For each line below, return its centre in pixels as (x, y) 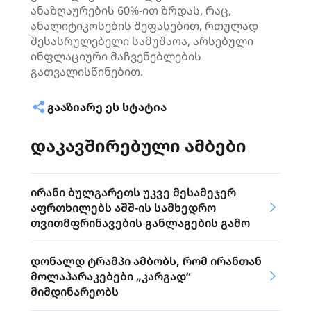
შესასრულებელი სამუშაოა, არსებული (142, 41)
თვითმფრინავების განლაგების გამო (140, 223)
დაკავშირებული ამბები (138, 145)
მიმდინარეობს (75, 292)
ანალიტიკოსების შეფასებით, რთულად (144, 26)
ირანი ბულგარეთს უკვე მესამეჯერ (133, 192)
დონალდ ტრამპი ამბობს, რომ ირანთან (146, 261)
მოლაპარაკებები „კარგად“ (111, 276)
